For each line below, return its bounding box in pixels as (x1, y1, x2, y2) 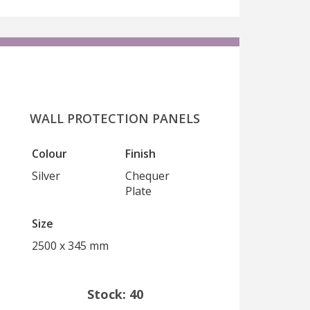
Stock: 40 (86, 286, 143, 302)
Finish (125, 146, 156, 161)
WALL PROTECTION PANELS (30, 110, 200, 127)
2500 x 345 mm (32, 238, 109, 253)
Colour (32, 146, 67, 161)
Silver (32, 168, 60, 183)
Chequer (125, 168, 170, 183)
